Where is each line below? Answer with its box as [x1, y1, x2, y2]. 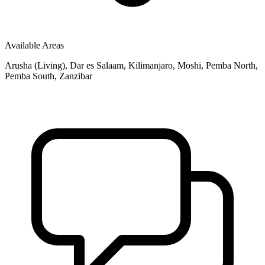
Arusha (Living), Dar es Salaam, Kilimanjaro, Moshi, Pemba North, [5, 60, 258, 70]
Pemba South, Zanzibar [5, 70, 92, 81]
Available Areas [5, 40, 64, 50]
